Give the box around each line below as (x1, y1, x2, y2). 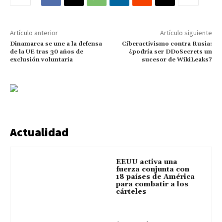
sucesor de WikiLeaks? (141, 56, 212, 64)
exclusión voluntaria (10, 56, 73, 64)
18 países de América (116, 172, 195, 182)
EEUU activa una (116, 158, 177, 167)
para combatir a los (116, 180, 188, 189)
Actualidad (10, 124, 68, 140)
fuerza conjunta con (116, 165, 189, 174)
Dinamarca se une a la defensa (10, 40, 102, 48)
